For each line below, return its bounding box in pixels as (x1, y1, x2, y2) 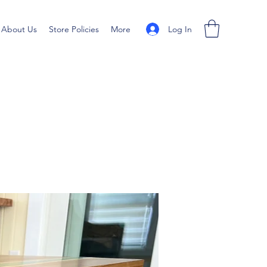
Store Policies (49, 24, 99, 35)
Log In (167, 23, 192, 35)
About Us (1, 24, 37, 35)
